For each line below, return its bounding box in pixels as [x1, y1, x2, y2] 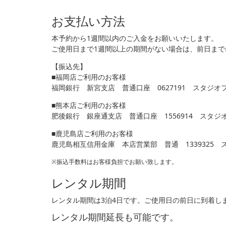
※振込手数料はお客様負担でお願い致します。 [51, 157, 178, 166]
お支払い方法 [51, 13, 125, 30]
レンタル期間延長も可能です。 [51, 211, 179, 223]
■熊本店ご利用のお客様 [51, 100, 126, 110]
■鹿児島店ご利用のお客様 [51, 129, 133, 139]
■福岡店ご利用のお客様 [51, 72, 126, 82]
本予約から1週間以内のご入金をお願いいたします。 [51, 33, 218, 43]
